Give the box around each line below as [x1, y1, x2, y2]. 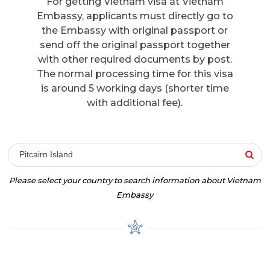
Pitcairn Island [19, 149, 74, 160]
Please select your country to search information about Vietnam [8, 175, 261, 186]
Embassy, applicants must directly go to [36, 10, 233, 22]
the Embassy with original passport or [42, 25, 228, 37]
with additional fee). [87, 97, 183, 109]
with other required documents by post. [37, 54, 232, 66]
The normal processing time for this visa [36, 68, 233, 80]
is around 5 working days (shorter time [40, 83, 229, 95]
